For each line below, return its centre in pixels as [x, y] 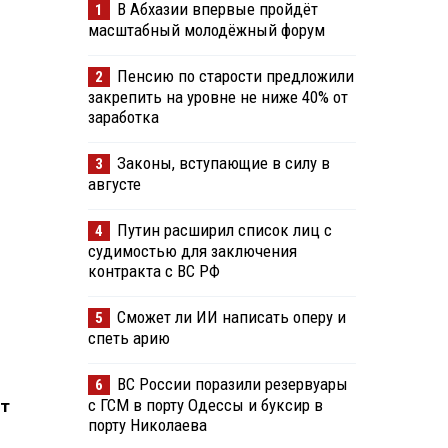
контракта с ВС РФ [153, 271]
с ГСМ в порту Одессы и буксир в [205, 405]
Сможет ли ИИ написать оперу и [231, 317]
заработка [123, 117]
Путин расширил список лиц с [224, 230]
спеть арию [128, 338]
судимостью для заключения [192, 251]
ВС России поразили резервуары [232, 384]
